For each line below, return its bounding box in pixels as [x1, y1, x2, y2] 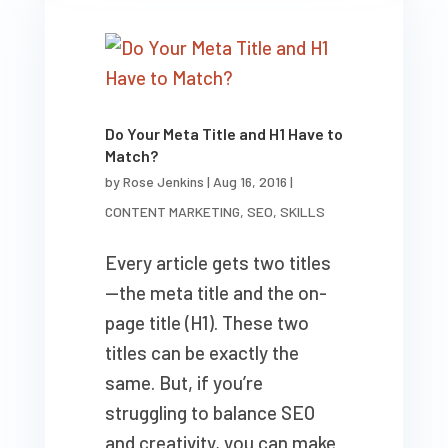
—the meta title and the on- [104, 281, 327, 304]
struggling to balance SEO [104, 401, 315, 424]
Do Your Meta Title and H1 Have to [104, 124, 343, 143]
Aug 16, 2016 [212, 173, 287, 190]
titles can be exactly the [104, 341, 299, 364]
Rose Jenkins [122, 173, 204, 190]
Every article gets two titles [104, 251, 331, 274]
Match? [104, 146, 158, 165]
